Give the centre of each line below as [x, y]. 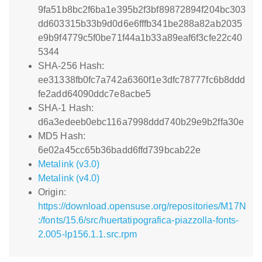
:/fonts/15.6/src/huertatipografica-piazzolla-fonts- [139, 220]
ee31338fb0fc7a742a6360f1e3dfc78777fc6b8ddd [142, 80]
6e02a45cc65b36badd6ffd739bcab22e [120, 150]
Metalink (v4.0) [69, 178]
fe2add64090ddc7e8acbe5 [95, 94]
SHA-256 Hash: [71, 66]
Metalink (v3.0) [69, 164]
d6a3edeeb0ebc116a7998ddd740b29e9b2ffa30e [141, 122]
